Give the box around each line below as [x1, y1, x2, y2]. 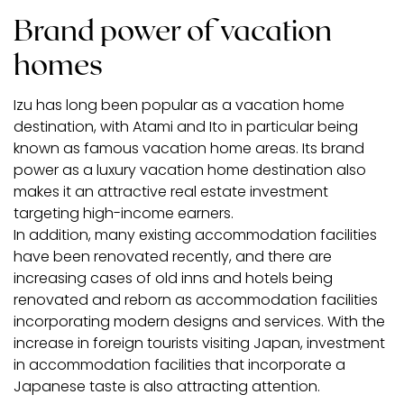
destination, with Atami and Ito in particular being [14, 116, 358, 138]
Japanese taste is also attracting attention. [14, 376, 320, 398]
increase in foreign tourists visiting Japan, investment [14, 333, 385, 354]
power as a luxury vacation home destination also [14, 160, 366, 181]
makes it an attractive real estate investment [14, 181, 328, 203]
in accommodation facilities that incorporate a [14, 354, 345, 376]
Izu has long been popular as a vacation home [14, 95, 344, 116]
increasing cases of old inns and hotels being [14, 268, 333, 289]
